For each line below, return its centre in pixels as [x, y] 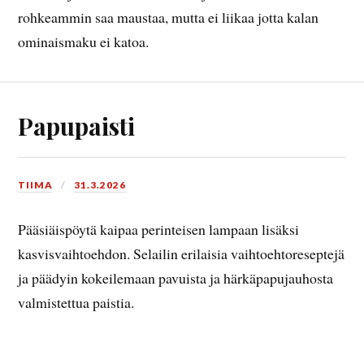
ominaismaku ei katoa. [84, 42]
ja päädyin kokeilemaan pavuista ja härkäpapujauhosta [176, 277]
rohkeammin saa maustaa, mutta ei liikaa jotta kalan [169, 17]
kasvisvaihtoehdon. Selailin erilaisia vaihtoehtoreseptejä [182, 253]
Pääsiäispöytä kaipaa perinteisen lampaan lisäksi [159, 229]
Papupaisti [77, 125]
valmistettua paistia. [76, 302]
